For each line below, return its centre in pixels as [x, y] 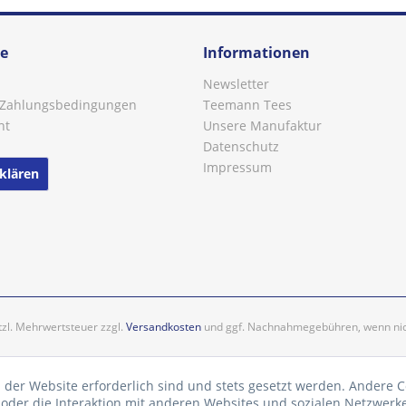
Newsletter [236, 84]
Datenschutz [241, 146]
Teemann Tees [247, 105]
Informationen [256, 53]
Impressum [237, 167]
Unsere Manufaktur [262, 126]
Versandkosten [163, 327]
